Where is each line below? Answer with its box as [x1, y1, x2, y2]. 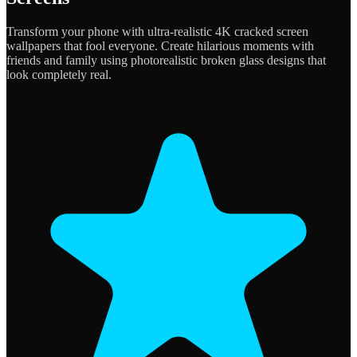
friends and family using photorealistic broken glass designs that [6, 53, 326, 67]
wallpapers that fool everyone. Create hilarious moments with [6, 38, 314, 53]
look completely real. [6, 67, 112, 81]
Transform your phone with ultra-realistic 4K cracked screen [6, 24, 308, 38]
